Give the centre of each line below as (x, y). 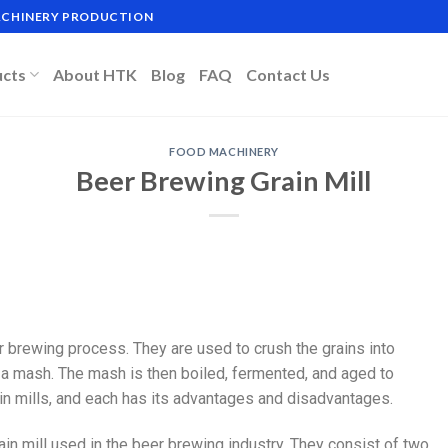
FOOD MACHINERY (224, 151)
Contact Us (288, 74)
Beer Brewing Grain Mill (224, 180)
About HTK (95, 74)
